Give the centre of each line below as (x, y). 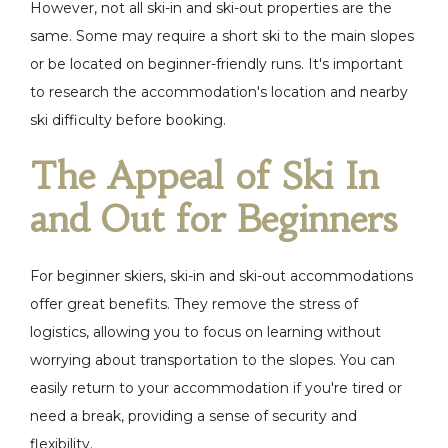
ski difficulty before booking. (128, 120)
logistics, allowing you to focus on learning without (205, 332)
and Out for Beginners (213, 219)
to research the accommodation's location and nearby (219, 92)
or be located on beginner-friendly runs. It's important (216, 64)
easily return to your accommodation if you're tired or (216, 388)
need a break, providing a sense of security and (193, 416)
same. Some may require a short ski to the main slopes (222, 36)
